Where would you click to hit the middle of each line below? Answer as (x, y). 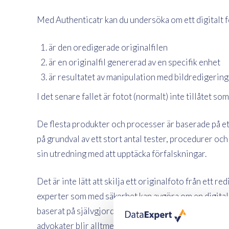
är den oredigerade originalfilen (108, 48)
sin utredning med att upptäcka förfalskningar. (122, 154)
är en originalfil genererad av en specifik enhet (134, 62)
